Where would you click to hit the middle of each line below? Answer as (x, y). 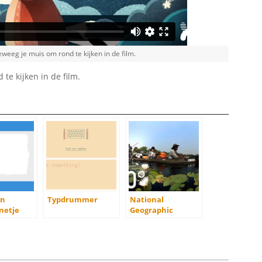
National (147, 200)
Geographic (151, 210)
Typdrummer (73, 200)
